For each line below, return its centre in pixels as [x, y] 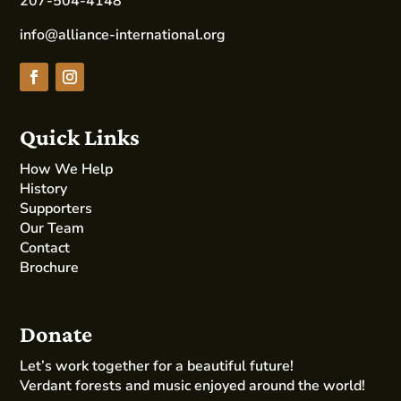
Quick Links [80, 137]
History [44, 189]
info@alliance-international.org [123, 35]
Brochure [50, 268]
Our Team [52, 228]
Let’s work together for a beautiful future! [157, 366]
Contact [45, 248]
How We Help [67, 169]
